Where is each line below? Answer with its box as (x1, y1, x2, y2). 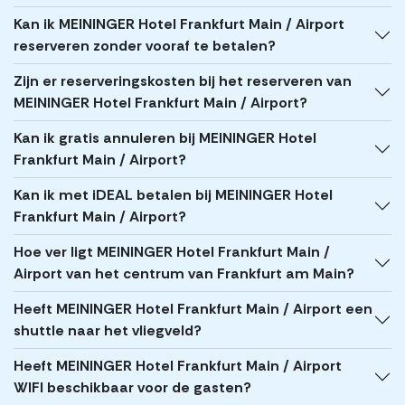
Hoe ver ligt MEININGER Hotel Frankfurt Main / (14, 242, 330, 262)
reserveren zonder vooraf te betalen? (14, 36, 276, 56)
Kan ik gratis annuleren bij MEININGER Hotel (14, 128, 316, 148)
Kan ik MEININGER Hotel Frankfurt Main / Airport (14, 14, 344, 34)
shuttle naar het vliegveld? (14, 321, 202, 341)
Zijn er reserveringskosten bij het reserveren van (14, 71, 352, 91)
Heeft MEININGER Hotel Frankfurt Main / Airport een (14, 299, 372, 319)
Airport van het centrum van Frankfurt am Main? (14, 264, 354, 284)
